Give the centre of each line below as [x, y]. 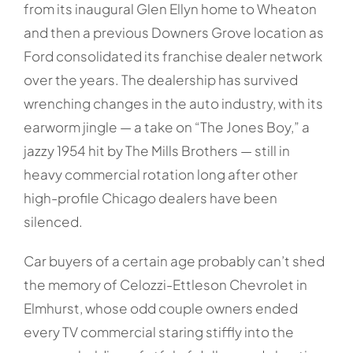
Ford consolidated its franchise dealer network [173, 56]
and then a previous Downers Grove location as [173, 33]
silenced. [53, 222]
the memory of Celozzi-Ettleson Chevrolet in [165, 285]
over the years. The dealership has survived [160, 80]
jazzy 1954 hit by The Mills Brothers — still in [156, 151]
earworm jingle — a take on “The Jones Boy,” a [166, 127]
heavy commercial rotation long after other [160, 175]
